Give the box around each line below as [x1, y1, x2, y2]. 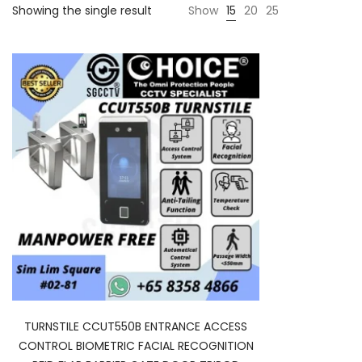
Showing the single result [12, 2, 152, 19]
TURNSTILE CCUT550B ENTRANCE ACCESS [24, 318, 247, 335]
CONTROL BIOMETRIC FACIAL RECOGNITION [18, 338, 254, 354]
